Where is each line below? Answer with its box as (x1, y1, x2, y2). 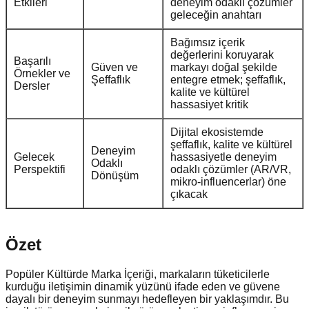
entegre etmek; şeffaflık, (170, 74, 286, 86)
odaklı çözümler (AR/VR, (170, 163, 291, 176)
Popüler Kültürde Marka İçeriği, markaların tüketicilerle (6, 268, 270, 281)
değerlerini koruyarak (170, 49, 274, 61)
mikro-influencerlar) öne (170, 176, 286, 188)
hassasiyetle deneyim (170, 151, 277, 163)
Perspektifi (14, 163, 66, 176)
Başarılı (14, 55, 51, 68)
